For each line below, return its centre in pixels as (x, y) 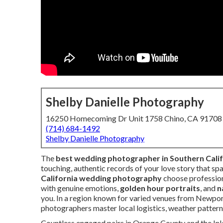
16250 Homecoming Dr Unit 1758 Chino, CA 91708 (134, 118)
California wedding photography (101, 178)
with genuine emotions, (80, 188)
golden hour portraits (160, 188)
